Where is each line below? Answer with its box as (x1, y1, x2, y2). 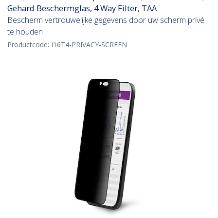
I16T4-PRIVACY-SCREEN (51, 40, 127, 50)
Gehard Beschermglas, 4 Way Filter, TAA (7, 2, 157, 14)
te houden (7, 26, 43, 37)
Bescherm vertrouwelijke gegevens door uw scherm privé (7, 15, 204, 26)
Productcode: (7, 40, 51, 50)
